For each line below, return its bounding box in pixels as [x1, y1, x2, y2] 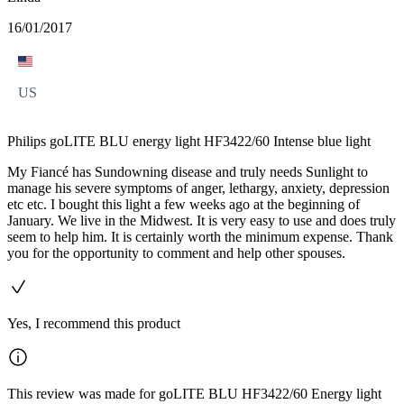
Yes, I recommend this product [7, 316, 180, 332]
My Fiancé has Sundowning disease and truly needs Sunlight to [7, 164, 368, 180]
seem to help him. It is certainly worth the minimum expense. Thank [7, 229, 393, 245]
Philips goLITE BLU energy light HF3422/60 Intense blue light [7, 133, 371, 150]
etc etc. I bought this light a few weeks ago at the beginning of [7, 197, 360, 213]
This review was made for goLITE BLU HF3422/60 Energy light [7, 386, 381, 402]
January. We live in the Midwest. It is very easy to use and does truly [7, 213, 396, 229]
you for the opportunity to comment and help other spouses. [7, 245, 345, 262]
